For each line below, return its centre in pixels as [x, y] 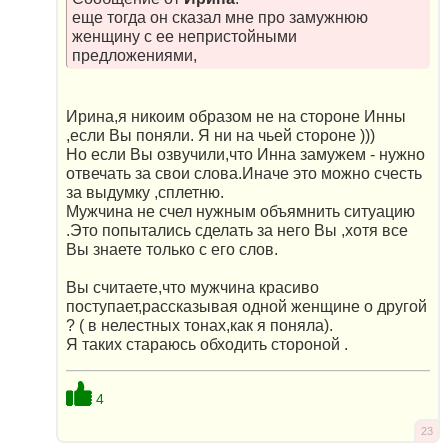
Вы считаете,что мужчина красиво [192, 288]
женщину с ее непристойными [184, 36]
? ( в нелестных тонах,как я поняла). [199, 326]
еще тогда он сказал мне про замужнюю [219, 17]
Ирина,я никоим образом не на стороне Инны [236, 117]
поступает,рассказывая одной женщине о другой [246, 307]
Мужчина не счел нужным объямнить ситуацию [240, 212]
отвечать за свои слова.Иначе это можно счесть [244, 174]
